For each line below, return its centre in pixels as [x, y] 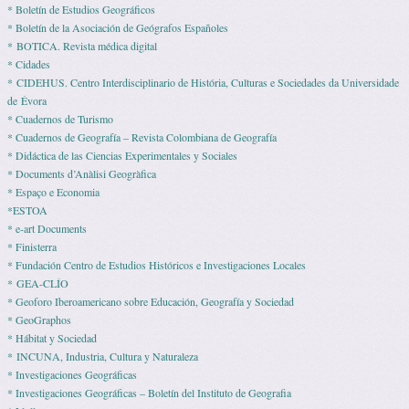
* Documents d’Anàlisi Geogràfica [82, 174]
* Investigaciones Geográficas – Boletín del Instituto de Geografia [149, 393]
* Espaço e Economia [53, 192]
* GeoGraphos [39, 320]
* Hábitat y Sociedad [52, 338]
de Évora [27, 101]
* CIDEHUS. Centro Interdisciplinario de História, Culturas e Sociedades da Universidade [203, 83]
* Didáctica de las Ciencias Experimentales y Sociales [122, 156]
